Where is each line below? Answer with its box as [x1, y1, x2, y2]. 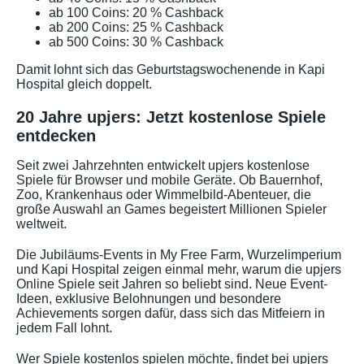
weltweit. [16, 217, 67, 232]
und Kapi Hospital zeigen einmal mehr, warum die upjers [16, 262, 341, 277]
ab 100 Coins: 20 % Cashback [49, 5, 223, 19]
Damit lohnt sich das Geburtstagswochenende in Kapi [16, 62, 325, 76]
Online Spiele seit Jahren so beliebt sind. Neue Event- [16, 277, 327, 292]
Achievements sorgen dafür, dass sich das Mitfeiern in [16, 306, 325, 321]
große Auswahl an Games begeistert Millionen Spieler [16, 202, 327, 217]
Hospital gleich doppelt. [16, 76, 152, 91]
